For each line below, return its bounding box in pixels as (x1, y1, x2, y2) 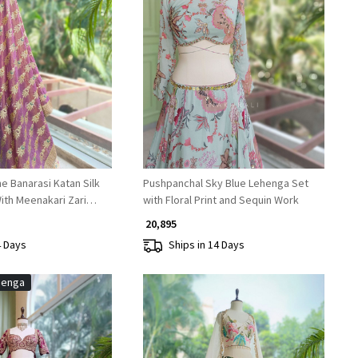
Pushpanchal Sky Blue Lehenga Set (142, 175, 308, 190)
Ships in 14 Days (168, 237, 245, 253)
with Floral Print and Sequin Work (142, 192, 299, 207)
